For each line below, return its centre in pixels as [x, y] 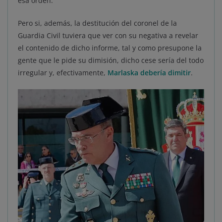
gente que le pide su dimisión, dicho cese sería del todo [111, 60]
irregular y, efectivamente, [63, 73]
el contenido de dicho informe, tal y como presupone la [110, 48]
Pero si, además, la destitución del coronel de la [97, 23]
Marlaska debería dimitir [149, 73]
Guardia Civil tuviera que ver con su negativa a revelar [108, 36]
